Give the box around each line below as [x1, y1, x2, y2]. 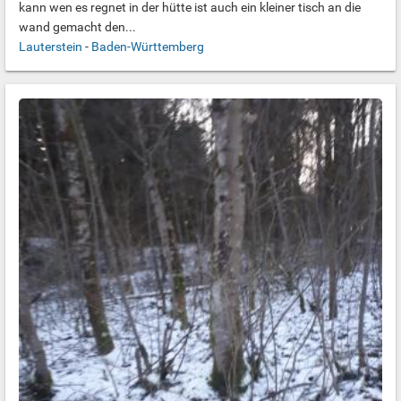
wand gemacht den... [19, 20, 136, 34]
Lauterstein [19, 39, 82, 54]
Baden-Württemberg [91, 39, 204, 54]
